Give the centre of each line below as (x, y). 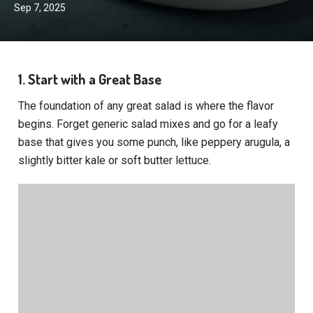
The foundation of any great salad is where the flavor (146, 106)
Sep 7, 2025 (40, 8)
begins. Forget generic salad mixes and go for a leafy (148, 124)
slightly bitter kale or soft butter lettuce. (115, 161)
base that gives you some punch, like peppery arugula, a (154, 143)
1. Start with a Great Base (90, 79)
